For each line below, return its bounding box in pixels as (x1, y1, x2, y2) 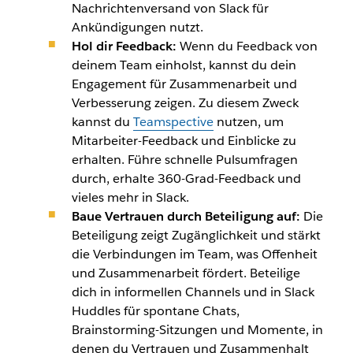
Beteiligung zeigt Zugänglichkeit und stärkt (71, 226, 321, 243)
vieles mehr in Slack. (71, 188, 189, 206)
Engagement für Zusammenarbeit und (71, 75, 297, 92)
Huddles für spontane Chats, (71, 302, 240, 319)
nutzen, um (213, 113, 284, 130)
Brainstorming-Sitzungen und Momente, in (71, 321, 323, 338)
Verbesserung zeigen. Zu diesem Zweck (71, 94, 299, 111)
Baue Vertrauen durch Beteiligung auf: (71, 207, 300, 225)
